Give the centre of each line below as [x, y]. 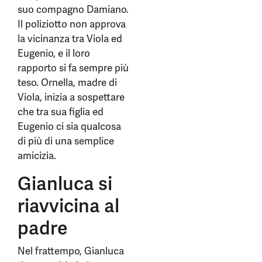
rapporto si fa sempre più [73, 68]
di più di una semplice [66, 141]
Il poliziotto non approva [72, 24]
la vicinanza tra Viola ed [70, 39]
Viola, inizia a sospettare [71, 97]
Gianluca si [65, 184]
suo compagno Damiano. [73, 9]
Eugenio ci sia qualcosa [69, 126]
